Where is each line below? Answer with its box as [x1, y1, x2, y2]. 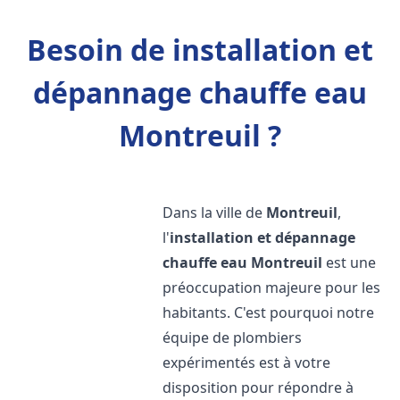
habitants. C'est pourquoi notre [162, 303, 375, 322]
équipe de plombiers [162, 328, 303, 347]
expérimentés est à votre [162, 353, 331, 372]
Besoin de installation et [27, 30, 373, 69]
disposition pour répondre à [162, 378, 354, 397]
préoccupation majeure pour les [162, 278, 381, 297]
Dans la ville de [162, 203, 267, 222]
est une [322, 253, 377, 272]
